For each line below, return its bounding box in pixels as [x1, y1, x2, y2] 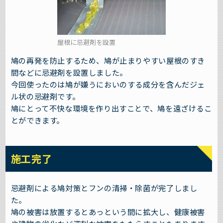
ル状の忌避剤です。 [10, 91, 80, 102]
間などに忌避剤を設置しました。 [10, 67, 127, 78]
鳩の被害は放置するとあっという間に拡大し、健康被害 [10, 206, 205, 218]
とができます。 [10, 114, 65, 126]
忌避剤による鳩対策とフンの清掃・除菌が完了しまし [10, 182, 198, 194]
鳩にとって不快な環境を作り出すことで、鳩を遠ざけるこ [10, 103, 212, 114]
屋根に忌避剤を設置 [57, 37, 116, 47]
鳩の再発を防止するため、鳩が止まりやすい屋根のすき [10, 55, 205, 66]
